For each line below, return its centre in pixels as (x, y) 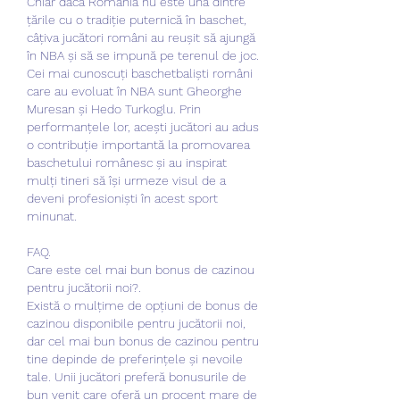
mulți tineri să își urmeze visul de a (126, 180)
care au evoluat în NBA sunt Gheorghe (134, 91)
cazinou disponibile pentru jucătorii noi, (136, 323)
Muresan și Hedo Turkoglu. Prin (114, 108)
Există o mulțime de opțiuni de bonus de (142, 305)
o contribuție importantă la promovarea (138, 144)
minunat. (52, 216)
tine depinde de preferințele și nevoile (135, 358)
